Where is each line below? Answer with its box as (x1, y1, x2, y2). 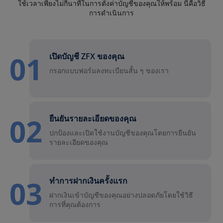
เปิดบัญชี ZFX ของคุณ (49, 51, 124, 62)
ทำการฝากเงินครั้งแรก (49, 175, 127, 187)
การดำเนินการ (89, 8, 134, 18)
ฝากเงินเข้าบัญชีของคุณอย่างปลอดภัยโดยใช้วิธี (49, 190, 193, 200)
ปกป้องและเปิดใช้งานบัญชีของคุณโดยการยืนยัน (49, 128, 196, 138)
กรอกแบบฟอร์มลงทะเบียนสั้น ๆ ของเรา (49, 66, 169, 76)
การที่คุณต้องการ (49, 200, 101, 210)
